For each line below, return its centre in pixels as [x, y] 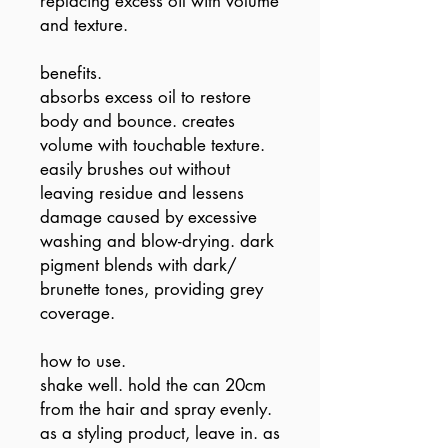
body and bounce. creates [137, 121]
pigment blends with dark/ [138, 265]
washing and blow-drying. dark [157, 241]
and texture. [84, 25]
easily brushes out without [135, 169]
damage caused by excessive [148, 217]
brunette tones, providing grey [151, 289]
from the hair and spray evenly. [156, 409]
